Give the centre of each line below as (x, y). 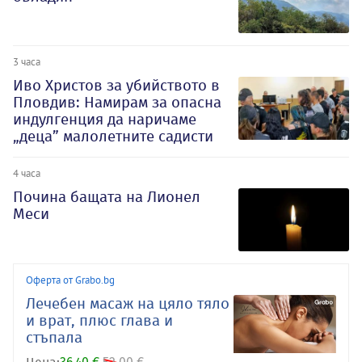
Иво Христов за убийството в (116, 86)
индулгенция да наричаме (105, 120)
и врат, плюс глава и (99, 321)
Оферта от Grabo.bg (70, 280)
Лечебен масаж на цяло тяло (128, 304)
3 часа (27, 62)
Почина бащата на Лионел (107, 197)
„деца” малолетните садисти (113, 137)
